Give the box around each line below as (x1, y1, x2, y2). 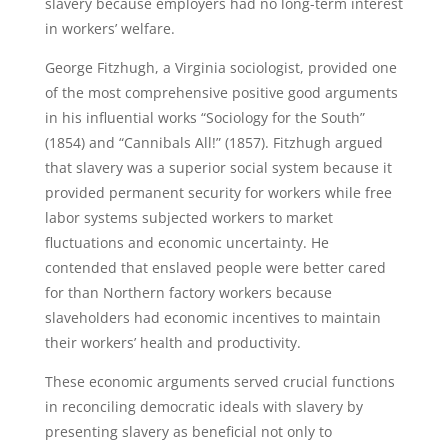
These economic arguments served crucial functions (44, 372, 395, 391)
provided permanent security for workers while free (44, 183, 392, 202)
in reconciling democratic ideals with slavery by (44, 397, 363, 416)
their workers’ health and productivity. (44, 333, 301, 352)
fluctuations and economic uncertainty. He (44, 233, 329, 252)
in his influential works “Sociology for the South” (44, 108, 365, 127)
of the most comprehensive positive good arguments (44, 83, 398, 102)
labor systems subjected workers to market (44, 208, 333, 227)
